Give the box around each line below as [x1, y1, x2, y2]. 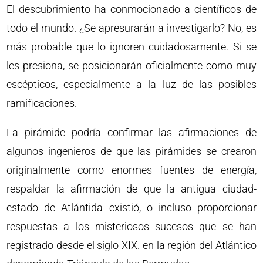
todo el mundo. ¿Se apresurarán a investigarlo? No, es [6, 21, 257, 34]
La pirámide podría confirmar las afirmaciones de [6, 126, 257, 139]
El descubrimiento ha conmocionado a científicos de [6, 2, 257, 15]
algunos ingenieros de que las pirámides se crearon [6, 144, 257, 157]
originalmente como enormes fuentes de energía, [6, 163, 257, 176]
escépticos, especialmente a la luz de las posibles [6, 77, 257, 90]
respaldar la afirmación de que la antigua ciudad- [6, 182, 257, 195]
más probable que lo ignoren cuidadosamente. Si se [6, 40, 257, 53]
